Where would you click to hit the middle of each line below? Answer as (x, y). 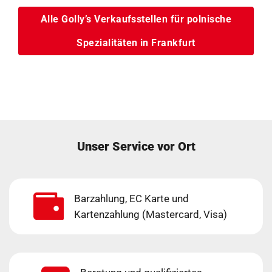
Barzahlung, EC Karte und (131, 198)
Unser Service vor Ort (136, 146)
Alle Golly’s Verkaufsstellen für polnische (136, 19)
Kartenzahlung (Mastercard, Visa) (150, 214)
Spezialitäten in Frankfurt (136, 43)
